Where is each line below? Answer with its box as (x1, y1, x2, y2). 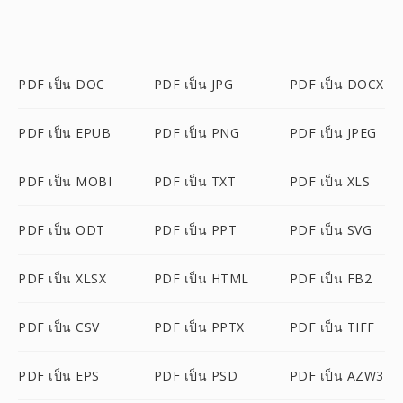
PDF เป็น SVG (289, 221, 372, 238)
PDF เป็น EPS (18, 367, 100, 384)
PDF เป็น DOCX (289, 76, 384, 93)
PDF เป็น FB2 (289, 270, 372, 287)
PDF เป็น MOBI (18, 173, 112, 190)
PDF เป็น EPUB (18, 124, 111, 141)
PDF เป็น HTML (153, 270, 249, 287)
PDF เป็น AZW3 (289, 367, 384, 384)
